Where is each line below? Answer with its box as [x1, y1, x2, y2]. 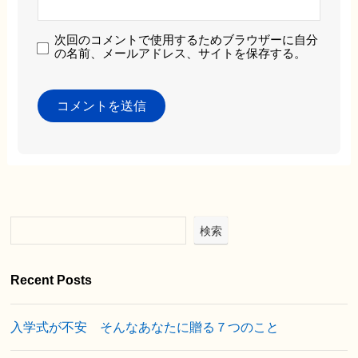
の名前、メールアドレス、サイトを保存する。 [54, 46, 306, 60]
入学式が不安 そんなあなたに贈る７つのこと [10, 319, 280, 334]
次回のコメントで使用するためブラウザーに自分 [54, 33, 318, 46]
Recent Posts [10, 272, 93, 288]
